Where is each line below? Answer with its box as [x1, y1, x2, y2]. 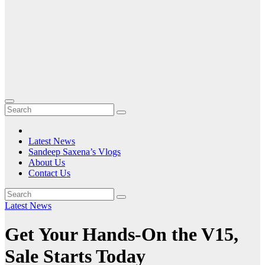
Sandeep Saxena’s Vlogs [28, 147, 121, 157]
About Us [28, 157, 65, 167]
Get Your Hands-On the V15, [5, 224, 238, 245]
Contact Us [28, 168, 70, 178]
